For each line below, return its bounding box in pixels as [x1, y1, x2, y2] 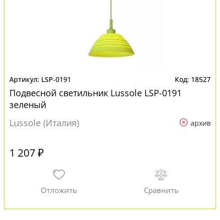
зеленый [9, 99, 46, 110]
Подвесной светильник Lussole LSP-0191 [9, 87, 182, 99]
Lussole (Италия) [9, 117, 79, 129]
